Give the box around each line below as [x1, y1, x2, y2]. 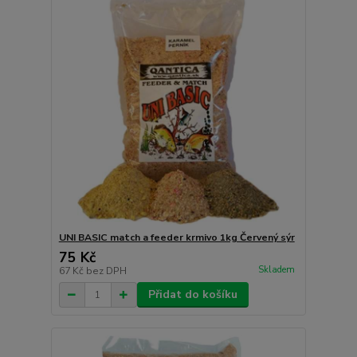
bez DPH [85, 265, 127, 278]
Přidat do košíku [147, 287, 237, 303]
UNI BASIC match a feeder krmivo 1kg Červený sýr [58, 231, 295, 245]
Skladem [257, 263, 295, 276]
